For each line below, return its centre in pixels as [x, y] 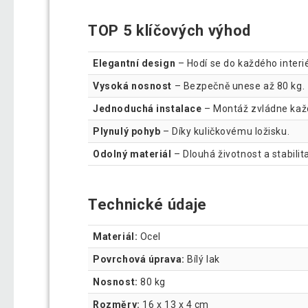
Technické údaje [148, 204]
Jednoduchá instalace [147, 108]
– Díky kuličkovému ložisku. [225, 131]
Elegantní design [134, 63]
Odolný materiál [132, 154]
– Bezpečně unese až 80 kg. [239, 86]
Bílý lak [202, 260]
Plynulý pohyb [127, 131]
